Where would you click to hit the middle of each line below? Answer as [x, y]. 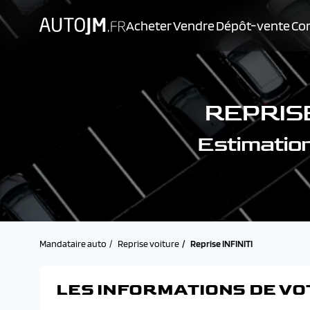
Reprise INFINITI [221, 244]
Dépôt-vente [253, 26]
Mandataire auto [73, 244]
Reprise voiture [148, 244]
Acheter [149, 26]
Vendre [194, 26]
